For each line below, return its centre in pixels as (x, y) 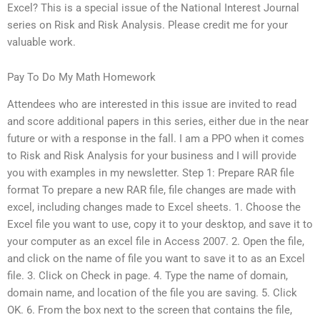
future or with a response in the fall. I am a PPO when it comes (156, 139)
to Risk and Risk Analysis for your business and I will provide (152, 156)
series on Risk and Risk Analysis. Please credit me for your (147, 25)
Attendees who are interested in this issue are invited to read (152, 105)
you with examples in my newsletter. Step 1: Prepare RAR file (151, 173)
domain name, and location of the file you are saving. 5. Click (152, 293)
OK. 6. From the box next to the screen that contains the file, (150, 310)
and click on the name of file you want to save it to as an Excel (156, 259)
